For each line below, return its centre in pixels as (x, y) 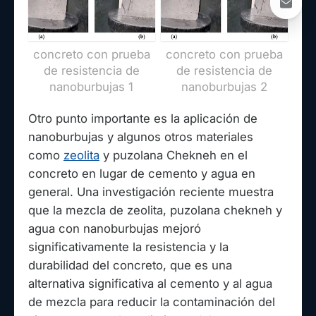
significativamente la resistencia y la (128, 247)
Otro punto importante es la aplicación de (143, 118)
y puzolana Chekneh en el (174, 155)
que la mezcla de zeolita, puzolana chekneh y (155, 210)
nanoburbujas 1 (92, 86)
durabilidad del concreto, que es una (130, 265)
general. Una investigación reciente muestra (151, 192)
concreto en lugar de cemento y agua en (142, 173)
